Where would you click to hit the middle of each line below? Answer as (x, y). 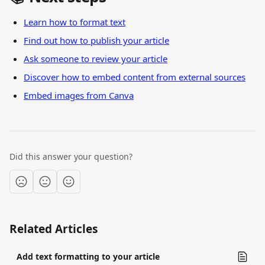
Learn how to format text (75, 22)
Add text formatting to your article (88, 256)
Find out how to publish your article (96, 40)
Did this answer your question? (71, 156)
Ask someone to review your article (96, 59)
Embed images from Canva (79, 95)
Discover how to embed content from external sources (135, 77)
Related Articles (54, 229)
